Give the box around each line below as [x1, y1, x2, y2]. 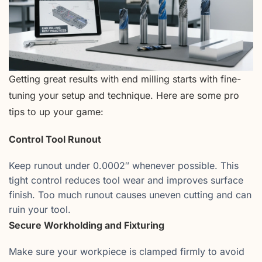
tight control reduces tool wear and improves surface [9, 174, 243, 187]
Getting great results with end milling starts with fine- [9, 73, 241, 85]
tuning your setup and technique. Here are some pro [9, 89, 239, 101]
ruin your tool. [9, 204, 71, 216]
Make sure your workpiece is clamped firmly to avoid [9, 246, 244, 258]
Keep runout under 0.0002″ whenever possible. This [9, 160, 239, 172]
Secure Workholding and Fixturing [9, 219, 164, 232]
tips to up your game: [9, 105, 104, 118]
